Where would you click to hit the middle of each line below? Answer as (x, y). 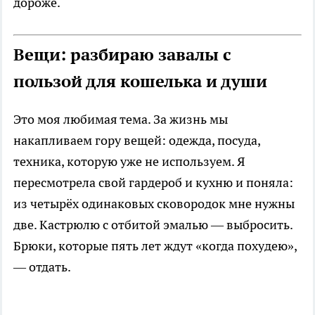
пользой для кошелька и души (140, 82)
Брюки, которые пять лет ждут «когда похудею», (155, 246)
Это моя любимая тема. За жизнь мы (121, 120)
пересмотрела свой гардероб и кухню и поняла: (153, 183)
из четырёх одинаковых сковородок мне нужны (154, 204)
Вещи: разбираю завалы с (122, 55)
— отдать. (42, 267)
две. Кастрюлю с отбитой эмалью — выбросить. (153, 225)
